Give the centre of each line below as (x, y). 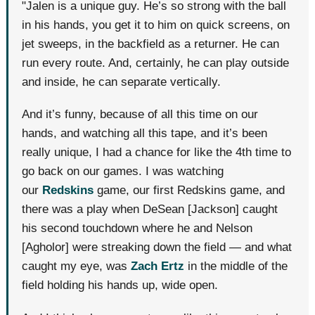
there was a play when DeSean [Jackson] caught (150, 210)
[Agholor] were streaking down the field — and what (157, 247)
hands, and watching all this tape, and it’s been (145, 134)
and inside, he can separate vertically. (122, 82)
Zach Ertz (158, 266)
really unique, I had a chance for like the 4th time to (157, 153)
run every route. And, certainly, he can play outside (156, 63)
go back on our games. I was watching (123, 172)
